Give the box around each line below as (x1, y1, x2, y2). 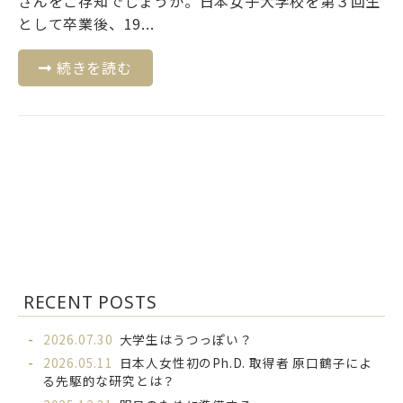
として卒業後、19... (18, 13, 155, 35)
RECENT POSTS (22, 290, 157, 315)
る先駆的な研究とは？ (42, 372, 176, 390)
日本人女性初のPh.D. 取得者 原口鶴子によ (119, 354, 373, 372)
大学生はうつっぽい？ (119, 329, 253, 348)
